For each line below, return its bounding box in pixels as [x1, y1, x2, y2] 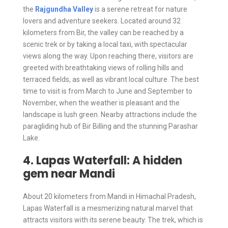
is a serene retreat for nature [95, 5, 187, 13]
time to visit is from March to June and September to [23, 87, 192, 95]
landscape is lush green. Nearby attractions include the [23, 110, 197, 119]
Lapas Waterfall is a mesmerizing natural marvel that [23, 204, 193, 212]
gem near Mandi [23, 165, 115, 182]
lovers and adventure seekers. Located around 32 [23, 16, 181, 25]
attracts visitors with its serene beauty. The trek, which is [23, 215, 203, 224]
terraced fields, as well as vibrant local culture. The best [23, 75, 199, 83]
